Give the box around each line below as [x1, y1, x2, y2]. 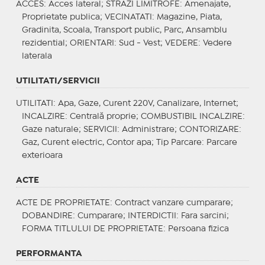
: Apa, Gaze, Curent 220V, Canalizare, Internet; [53, 99, 238, 107]
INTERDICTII [127, 212, 176, 219]
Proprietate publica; [21, 13, 105, 21]
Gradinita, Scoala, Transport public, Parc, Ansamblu [21, 26, 227, 34]
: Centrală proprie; [64, 112, 141, 120]
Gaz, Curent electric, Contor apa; [21, 138, 156, 146]
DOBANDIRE [21, 212, 73, 219]
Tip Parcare [156, 138, 202, 146]
